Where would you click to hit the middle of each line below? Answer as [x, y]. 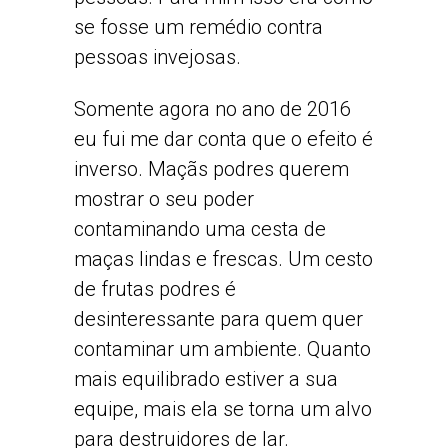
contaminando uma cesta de [200, 229]
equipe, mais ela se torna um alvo [223, 409]
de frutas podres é [155, 289]
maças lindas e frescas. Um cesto [223, 259]
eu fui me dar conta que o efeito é [223, 139]
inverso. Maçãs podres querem [211, 169]
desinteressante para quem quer [218, 319]
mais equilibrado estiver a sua [206, 379]
